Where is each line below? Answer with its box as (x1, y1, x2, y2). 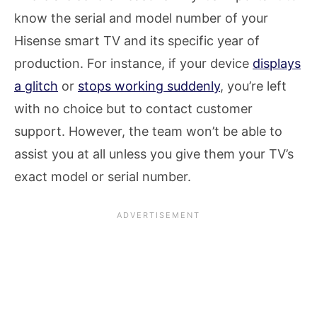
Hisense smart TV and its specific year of (14, 33, 260, 49)
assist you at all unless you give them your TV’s (14, 146, 294, 162)
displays (253, 56, 301, 71)
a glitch (14, 79, 58, 94)
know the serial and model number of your (14, 11, 268, 26)
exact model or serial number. (14, 169, 195, 185)
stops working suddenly (78, 79, 220, 94)
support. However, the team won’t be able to (14, 124, 282, 139)
